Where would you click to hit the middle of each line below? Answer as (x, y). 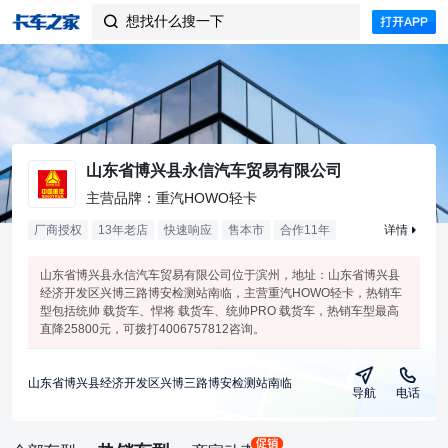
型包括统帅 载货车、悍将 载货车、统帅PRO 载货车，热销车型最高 (219, 311)
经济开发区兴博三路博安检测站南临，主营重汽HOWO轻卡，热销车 (221, 293)
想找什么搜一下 (175, 21)
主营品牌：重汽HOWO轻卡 (171, 198)
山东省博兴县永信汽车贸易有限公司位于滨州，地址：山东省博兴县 (220, 275)
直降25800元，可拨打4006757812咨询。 (152, 329)
